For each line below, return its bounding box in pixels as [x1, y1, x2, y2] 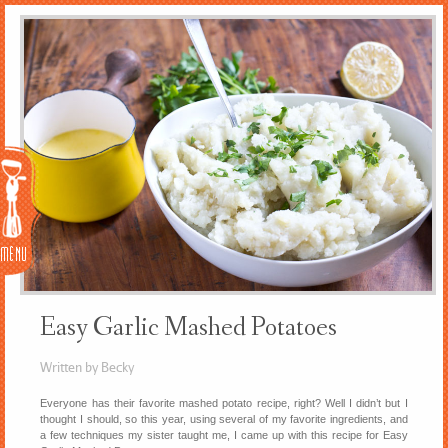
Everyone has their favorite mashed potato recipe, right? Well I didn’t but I [40, 396, 408, 409]
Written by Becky [40, 358, 135, 375]
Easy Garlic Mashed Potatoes [40, 315, 338, 343]
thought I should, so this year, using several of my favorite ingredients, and [40, 412, 408, 425]
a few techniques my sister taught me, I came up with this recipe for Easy [40, 428, 408, 441]
